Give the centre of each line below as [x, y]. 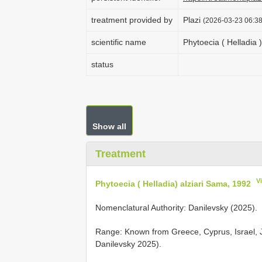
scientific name [119, 42]
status [102, 64]
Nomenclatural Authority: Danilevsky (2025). [176, 207]
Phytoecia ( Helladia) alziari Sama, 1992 [173, 183]
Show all [109, 126]
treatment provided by [132, 20]
